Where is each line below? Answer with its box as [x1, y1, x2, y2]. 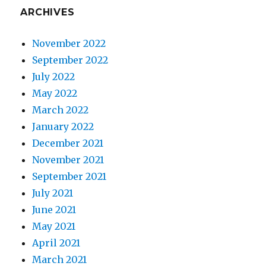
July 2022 [32, 70, 75, 83]
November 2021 [32, 153, 104, 166]
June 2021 [32, 203, 77, 216]
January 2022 [32, 120, 94, 132]
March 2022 [32, 103, 89, 116]
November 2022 [32, 37, 106, 49]
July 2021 [32, 186, 74, 199]
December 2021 [32, 137, 104, 149]
